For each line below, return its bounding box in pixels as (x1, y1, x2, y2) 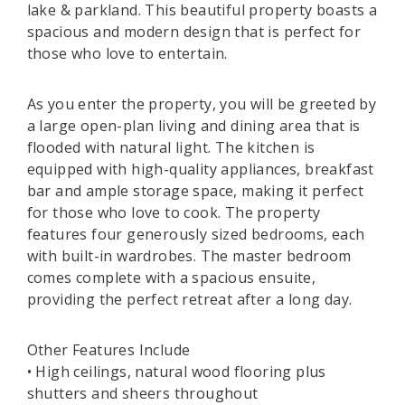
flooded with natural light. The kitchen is (26, 137, 316, 157)
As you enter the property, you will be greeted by (26, 94, 377, 114)
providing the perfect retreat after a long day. (26, 289, 353, 309)
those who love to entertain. (26, 43, 228, 63)
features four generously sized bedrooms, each (26, 224, 365, 244)
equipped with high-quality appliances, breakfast (26, 159, 374, 179)
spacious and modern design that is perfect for (26, 22, 361, 42)
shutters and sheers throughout (26, 383, 259, 403)
